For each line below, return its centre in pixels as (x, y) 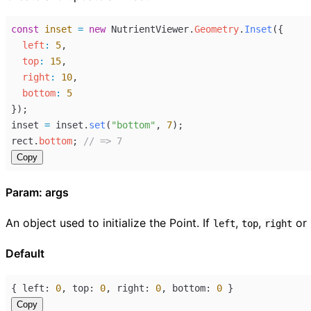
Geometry (217, 29)
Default (25, 253)
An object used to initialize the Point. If (109, 222)
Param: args (37, 193)
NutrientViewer (150, 29)
